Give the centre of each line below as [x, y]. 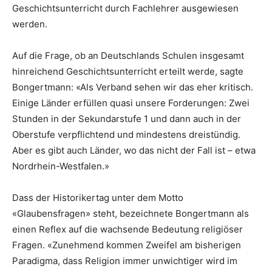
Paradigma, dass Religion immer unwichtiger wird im [125, 260]
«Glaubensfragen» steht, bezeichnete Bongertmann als [131, 213]
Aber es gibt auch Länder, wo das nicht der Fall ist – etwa [134, 150]
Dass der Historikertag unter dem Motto [98, 197]
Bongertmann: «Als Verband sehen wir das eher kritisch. [133, 87]
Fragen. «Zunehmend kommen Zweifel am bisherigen [127, 245]
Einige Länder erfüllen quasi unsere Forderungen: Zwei [131, 103]
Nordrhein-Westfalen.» [61, 166]
